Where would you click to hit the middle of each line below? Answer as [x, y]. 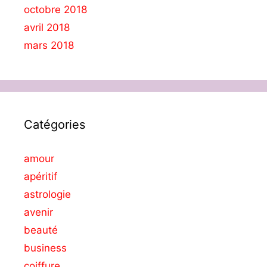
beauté [41, 230]
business [45, 248]
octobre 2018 [55, 10]
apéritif [41, 177]
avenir [38, 212]
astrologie [47, 195]
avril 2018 [47, 28]
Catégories [55, 125]
